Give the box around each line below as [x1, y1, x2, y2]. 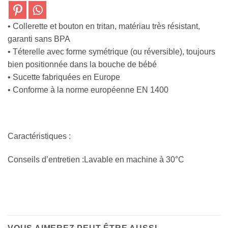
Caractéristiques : [8, 132, 71, 141]
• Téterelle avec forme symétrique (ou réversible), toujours [8, 47, 215, 56]
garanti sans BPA [8, 34, 70, 43]
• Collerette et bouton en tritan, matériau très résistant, [8, 21, 200, 31]
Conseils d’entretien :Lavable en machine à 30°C [8, 155, 184, 164]
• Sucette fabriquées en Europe [8, 72, 120, 81]
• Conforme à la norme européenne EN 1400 [8, 85, 168, 94]
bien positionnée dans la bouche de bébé [8, 60, 157, 69]
